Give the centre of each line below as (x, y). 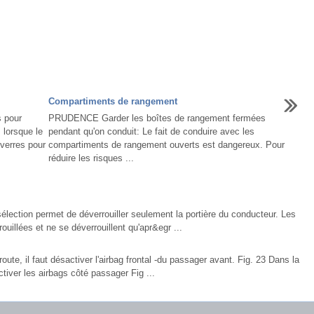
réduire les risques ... (91, 158)
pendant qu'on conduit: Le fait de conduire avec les (151, 131)
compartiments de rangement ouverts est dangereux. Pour (166, 145)
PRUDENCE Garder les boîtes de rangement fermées (157, 118)
